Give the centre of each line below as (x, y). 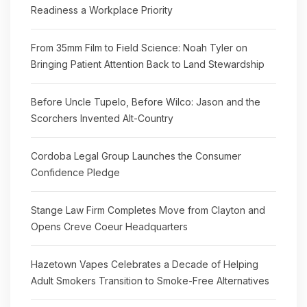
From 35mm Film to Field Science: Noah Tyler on (139, 48)
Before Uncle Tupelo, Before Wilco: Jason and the (146, 102)
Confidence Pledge (75, 172)
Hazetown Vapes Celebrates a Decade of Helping (145, 264)
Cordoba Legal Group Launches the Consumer (136, 156)
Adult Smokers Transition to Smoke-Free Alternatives (150, 281)
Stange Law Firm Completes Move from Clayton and (148, 210)
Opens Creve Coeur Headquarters (109, 226)
